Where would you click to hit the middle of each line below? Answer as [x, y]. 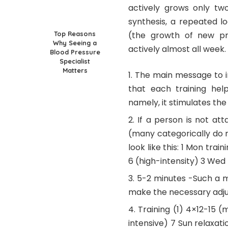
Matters [75, 70]
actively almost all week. [177, 49]
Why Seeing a [75, 42]
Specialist [75, 61]
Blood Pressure [75, 52]
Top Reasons [75, 33]
